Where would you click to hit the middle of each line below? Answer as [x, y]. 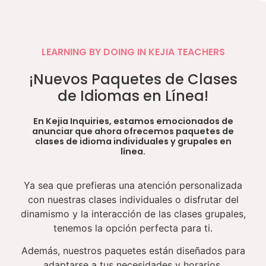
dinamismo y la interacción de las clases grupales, [133, 213]
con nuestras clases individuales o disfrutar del [133, 199]
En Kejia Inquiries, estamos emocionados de [133, 121]
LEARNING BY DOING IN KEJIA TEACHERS [133, 52]
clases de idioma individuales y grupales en [133, 141]
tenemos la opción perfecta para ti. [133, 228]
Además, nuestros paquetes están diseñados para [133, 251]
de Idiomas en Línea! [133, 96]
